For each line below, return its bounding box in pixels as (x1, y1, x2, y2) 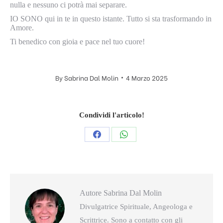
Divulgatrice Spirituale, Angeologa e (80, 203, 193, 211)
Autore (80, 189, 102, 197)
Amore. (10, 23, 34, 32)
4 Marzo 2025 (126, 73, 168, 82)
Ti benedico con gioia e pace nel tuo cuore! (10, 37, 145, 46)
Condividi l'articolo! (79, 111, 144, 119)
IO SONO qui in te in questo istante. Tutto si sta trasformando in (10, 14, 212, 23)
